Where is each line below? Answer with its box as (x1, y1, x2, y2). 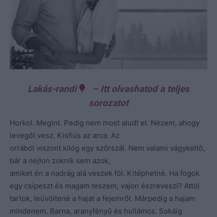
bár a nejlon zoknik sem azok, (10, 155, 110, 165)
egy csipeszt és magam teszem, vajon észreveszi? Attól (10, 181, 200, 190)
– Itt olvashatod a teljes (87, 83, 189, 94)
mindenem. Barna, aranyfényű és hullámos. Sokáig (10, 206, 182, 216)
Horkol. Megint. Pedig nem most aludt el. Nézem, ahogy (10, 118, 200, 127)
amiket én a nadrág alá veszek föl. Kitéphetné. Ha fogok (10, 168, 200, 178)
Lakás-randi (28, 83, 77, 94)
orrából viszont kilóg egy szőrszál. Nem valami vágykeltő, (10, 143, 205, 153)
